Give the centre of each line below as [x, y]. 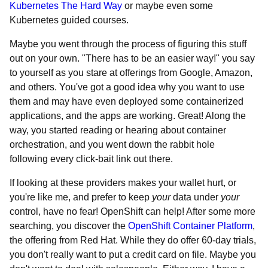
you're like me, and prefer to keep [81, 197]
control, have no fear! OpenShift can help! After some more [133, 211]
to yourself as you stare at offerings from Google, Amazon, [131, 73]
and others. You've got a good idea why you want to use [127, 87]
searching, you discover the [69, 226]
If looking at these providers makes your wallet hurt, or [123, 183]
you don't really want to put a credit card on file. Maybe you [133, 255]
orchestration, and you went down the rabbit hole [112, 144]
